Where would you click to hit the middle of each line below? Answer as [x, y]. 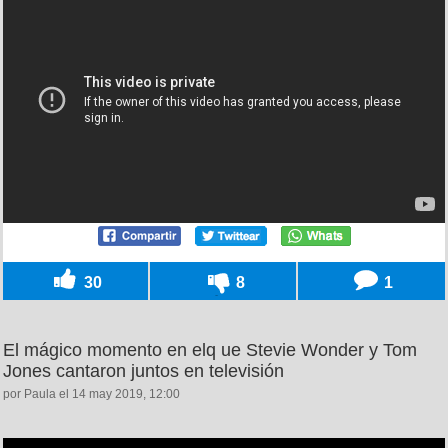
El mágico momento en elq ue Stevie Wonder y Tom [210, 350]
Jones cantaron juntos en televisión [143, 371]
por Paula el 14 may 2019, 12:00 [91, 394]
